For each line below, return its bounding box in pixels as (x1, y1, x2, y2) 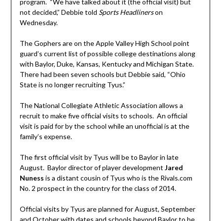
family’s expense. (19, 132, 72, 141)
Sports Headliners (98, 7, 153, 16)
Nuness (19, 173, 44, 182)
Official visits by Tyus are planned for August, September (19, 204, 195, 213)
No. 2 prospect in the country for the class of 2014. (19, 184, 176, 192)
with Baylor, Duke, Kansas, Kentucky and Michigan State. (19, 59, 195, 68)
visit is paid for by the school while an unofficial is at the (19, 121, 189, 130)
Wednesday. (19, 18, 58, 27)
